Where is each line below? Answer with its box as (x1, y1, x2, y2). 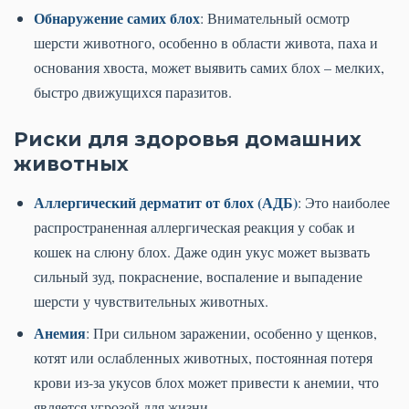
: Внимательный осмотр (200, 8, 350, 28)
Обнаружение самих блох (34, 7, 200, 29)
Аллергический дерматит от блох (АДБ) (34, 192, 298, 214)
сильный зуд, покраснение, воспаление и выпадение (34, 267, 362, 287)
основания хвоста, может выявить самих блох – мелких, (34, 58, 384, 78)
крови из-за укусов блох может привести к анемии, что (34, 372, 379, 393)
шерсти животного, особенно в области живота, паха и (34, 33, 378, 53)
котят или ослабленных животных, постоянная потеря (34, 348, 372, 368)
